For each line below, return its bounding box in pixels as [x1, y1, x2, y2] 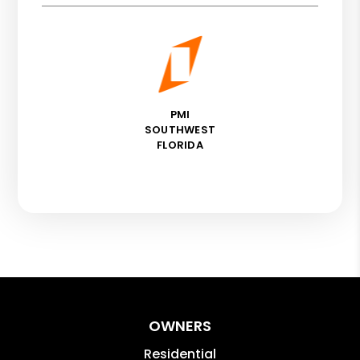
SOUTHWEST [144, 121, 216, 137]
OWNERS [149, 315, 211, 336]
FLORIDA [156, 137, 204, 153]
